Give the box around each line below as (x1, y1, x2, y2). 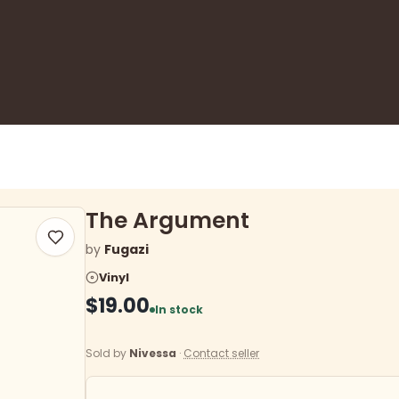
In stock (155, 302, 203, 317)
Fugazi (104, 240, 149, 258)
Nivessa (129, 346, 176, 361)
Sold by (85, 346, 129, 361)
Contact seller (183, 346, 259, 361)
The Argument (85, 205, 249, 236)
